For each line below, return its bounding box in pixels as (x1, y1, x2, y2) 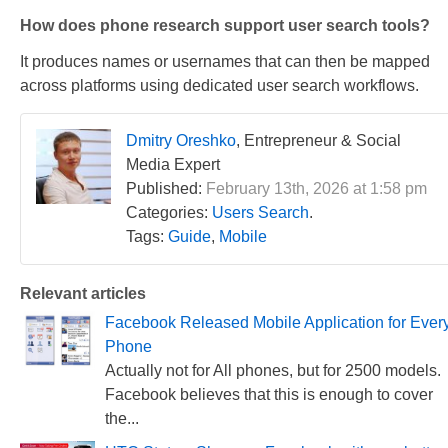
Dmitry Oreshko (126, 132, 236, 150)
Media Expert (126, 156, 220, 174)
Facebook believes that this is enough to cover (105, 386, 433, 404)
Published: (126, 180, 206, 198)
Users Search (212, 204, 309, 222)
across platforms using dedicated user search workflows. (20, 77, 419, 95)
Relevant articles (20, 285, 146, 303)
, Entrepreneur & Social (236, 132, 401, 150)
